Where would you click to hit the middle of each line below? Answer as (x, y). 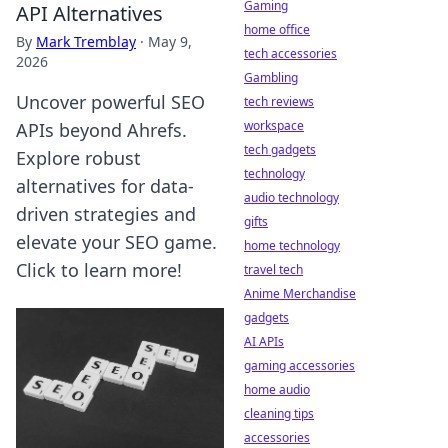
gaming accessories (299, 365)
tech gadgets (280, 149)
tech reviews (279, 101)
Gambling (271, 77)
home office (277, 29)
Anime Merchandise (300, 293)
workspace (274, 125)
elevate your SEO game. (116, 242)
